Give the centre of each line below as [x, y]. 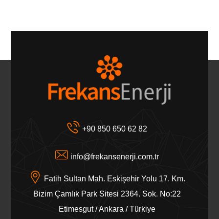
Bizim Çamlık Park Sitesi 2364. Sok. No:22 [107, 194]
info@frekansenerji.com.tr [115, 157]
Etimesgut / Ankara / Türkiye [107, 209]
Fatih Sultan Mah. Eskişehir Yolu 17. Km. [115, 179]
